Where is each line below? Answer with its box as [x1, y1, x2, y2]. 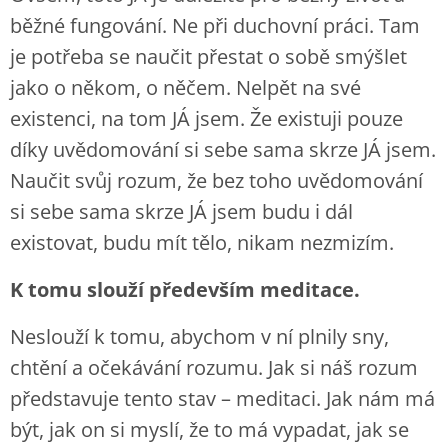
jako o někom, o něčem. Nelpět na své [10, 74, 361, 101]
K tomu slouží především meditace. [10, 276, 360, 303]
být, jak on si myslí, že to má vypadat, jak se [10, 416, 409, 443]
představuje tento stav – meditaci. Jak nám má [10, 385, 435, 412]
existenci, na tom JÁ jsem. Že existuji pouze [10, 105, 403, 132]
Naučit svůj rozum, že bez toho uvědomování [10, 167, 423, 194]
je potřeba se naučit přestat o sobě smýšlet [10, 43, 407, 70]
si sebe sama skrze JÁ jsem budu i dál [10, 198, 353, 225]
